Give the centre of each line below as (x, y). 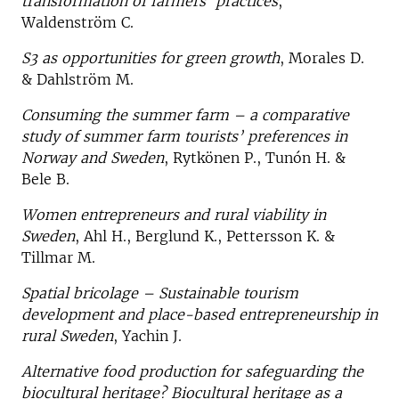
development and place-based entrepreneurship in (199, 314)
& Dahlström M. (77, 79)
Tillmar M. (58, 257)
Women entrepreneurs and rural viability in (174, 214)
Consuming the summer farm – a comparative (185, 114)
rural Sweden (67, 335)
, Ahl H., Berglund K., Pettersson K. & (205, 236)
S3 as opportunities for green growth (151, 57)
